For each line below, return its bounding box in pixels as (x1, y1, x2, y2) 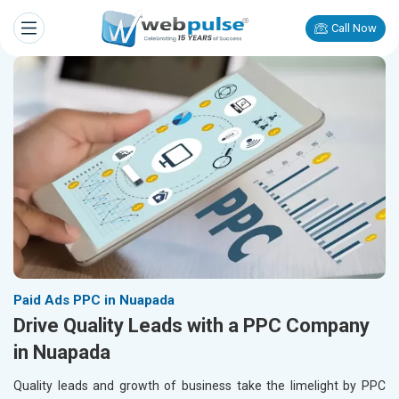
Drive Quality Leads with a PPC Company (13, 314, 370, 338)
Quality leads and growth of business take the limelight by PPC (13, 379, 386, 394)
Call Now (331, 21, 377, 35)
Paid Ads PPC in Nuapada (13, 292, 175, 309)
